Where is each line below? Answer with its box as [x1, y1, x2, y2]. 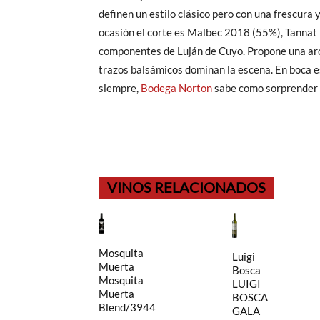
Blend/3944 [99, 301, 156, 314]
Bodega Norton [141, 81, 212, 95]
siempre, [99, 81, 141, 95]
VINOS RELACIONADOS [107, 179, 266, 196]
